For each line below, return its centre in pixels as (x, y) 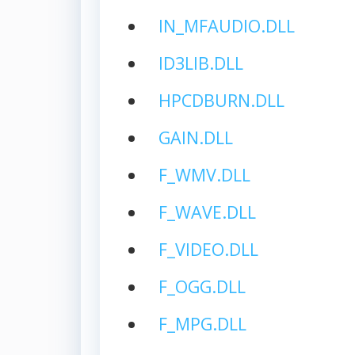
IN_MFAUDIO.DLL (226, 25)
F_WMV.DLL (204, 174)
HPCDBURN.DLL (221, 100)
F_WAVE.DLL (207, 212)
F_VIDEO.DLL (208, 249)
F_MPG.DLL (202, 323)
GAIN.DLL (195, 137)
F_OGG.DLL (202, 286)
